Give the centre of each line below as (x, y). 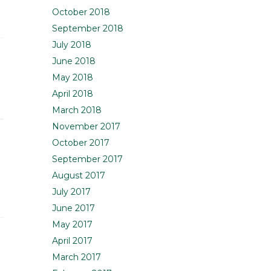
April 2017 (72, 241)
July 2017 (71, 192)
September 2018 (88, 29)
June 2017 (73, 208)
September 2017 (87, 159)
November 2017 (86, 127)
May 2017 (72, 225)
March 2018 (77, 110)
